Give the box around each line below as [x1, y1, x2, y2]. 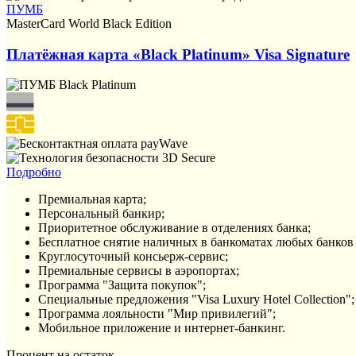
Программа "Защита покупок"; [38, 278, 206, 292]
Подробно [6, 165, 61, 180]
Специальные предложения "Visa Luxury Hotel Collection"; [38, 292, 354, 307]
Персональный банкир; [38, 207, 164, 221]
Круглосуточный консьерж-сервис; [38, 250, 228, 264]
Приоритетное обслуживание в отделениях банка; [38, 221, 311, 235]
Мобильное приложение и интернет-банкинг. [38, 321, 285, 335]
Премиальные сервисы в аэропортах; [38, 264, 239, 278]
